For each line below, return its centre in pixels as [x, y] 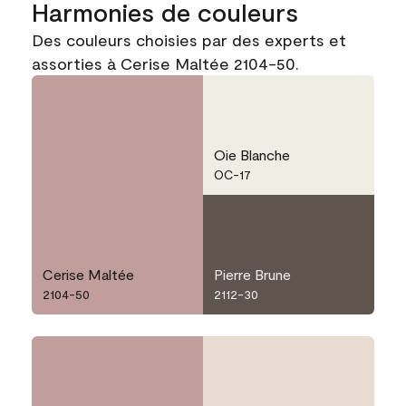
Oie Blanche [252, 155]
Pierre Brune [252, 275]
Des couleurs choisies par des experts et [189, 40]
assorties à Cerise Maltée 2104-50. [165, 64]
